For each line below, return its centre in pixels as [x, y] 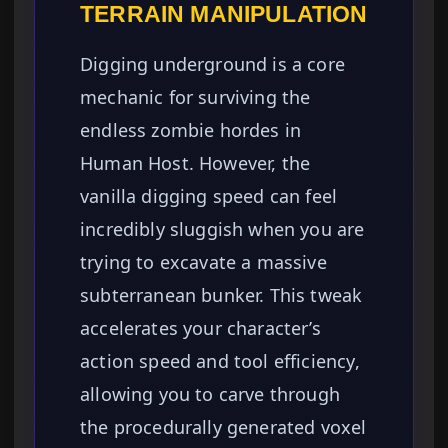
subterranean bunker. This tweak [221, 295]
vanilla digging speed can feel [209, 196]
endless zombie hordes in [191, 130]
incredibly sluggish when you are [222, 229]
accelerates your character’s [200, 328]
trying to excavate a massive [203, 262]
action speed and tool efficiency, [220, 361]
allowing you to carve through [210, 394]
